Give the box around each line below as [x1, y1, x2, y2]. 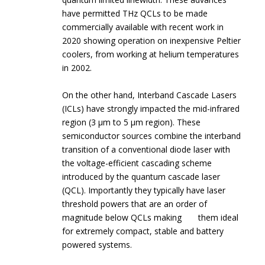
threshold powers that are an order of [62, 198, 208, 209]
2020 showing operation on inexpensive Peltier [62, 35, 241, 47]
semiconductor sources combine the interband [62, 130, 241, 141]
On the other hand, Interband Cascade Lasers [62, 89, 237, 101]
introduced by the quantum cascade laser [62, 170, 221, 182]
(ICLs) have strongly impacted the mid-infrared [62, 102, 240, 114]
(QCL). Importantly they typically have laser [62, 184, 226, 196]
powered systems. [62, 238, 132, 250]
